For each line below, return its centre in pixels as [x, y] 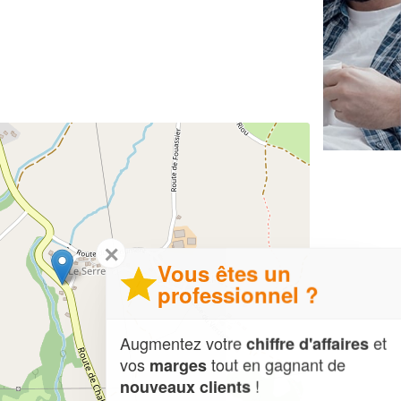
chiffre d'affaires [299, 343]
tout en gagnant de [267, 364]
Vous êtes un [215, 273]
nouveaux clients [176, 386]
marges [169, 365]
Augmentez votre [174, 342]
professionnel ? [229, 294]
